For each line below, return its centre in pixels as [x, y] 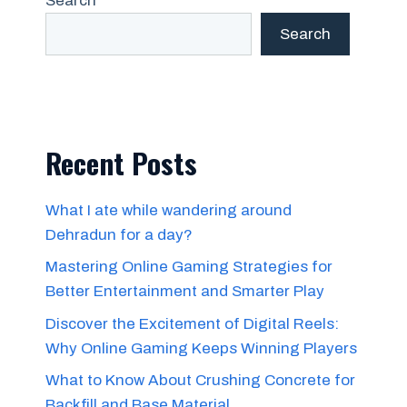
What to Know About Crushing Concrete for [200, 381]
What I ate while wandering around [169, 210]
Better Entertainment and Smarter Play [185, 292]
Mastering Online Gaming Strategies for [189, 267]
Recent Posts [121, 162]
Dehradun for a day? [119, 234]
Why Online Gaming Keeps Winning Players [201, 348]
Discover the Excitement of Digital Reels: [192, 323]
